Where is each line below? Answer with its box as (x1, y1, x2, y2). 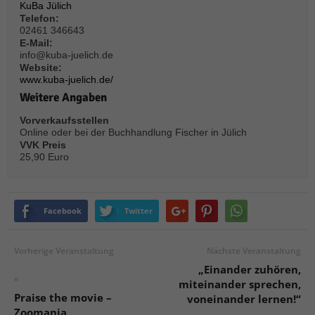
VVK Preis (20, 139, 67, 151)
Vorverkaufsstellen (20, 115, 110, 127)
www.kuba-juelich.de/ (20, 74, 114, 86)
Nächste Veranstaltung (207, 244, 301, 257)
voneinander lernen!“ (187, 291, 301, 306)
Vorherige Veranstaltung (14, 244, 114, 257)
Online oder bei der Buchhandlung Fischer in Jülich (20, 127, 247, 139)
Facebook (44, 205, 82, 216)
